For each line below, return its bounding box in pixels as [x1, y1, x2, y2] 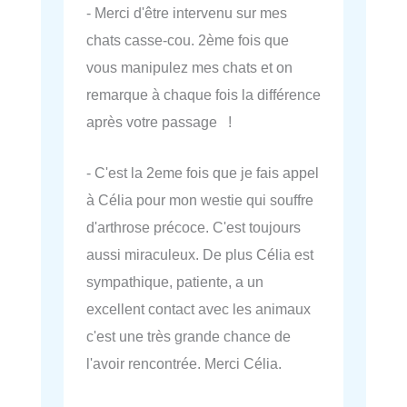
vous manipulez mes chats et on [86, 58, 293, 75]
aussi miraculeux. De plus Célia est [86, 246, 313, 263]
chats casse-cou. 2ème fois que [86, 31, 289, 48]
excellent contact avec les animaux [86, 301, 311, 318]
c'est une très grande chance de [86, 328, 291, 345]
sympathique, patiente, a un [86, 273, 263, 291]
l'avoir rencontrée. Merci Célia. [86, 355, 282, 372]
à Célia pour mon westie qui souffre [86, 192, 313, 209]
